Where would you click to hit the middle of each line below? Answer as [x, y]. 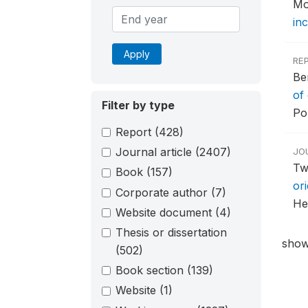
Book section [151, 271]
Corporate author [163, 192]
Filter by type [138, 105]
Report [135, 132]
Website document [165, 212]
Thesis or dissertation [171, 232]
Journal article [155, 152]
